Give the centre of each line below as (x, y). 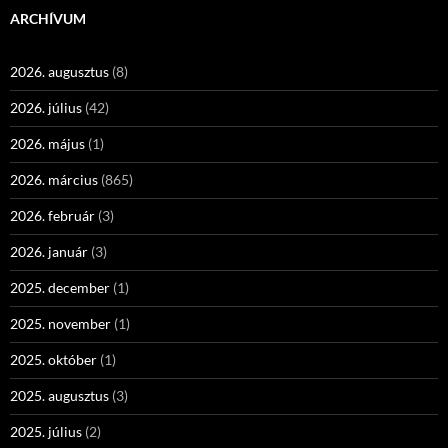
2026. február (52, 215)
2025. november (60, 323)
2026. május (47, 143)
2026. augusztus (59, 71)
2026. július (46, 107)
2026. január (49, 251)
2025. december (60, 287)
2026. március (54, 179)
